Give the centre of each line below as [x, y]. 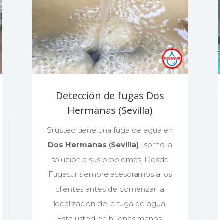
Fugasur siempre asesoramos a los [110, 174]
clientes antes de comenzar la [110, 189]
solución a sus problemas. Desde [110, 159]
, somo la [155, 144]
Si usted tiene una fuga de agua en [110, 130]
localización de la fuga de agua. [110, 203]
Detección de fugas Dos [110, 95]
